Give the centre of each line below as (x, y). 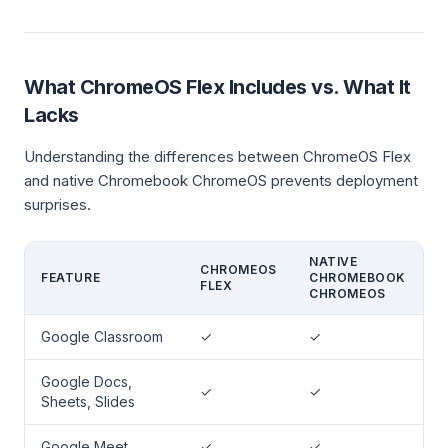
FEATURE (71, 277)
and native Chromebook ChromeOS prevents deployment (221, 180)
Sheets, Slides (88, 401)
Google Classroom (102, 336)
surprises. (57, 204)
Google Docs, (86, 381)
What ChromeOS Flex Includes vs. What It (217, 87)
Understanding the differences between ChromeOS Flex (217, 156)
